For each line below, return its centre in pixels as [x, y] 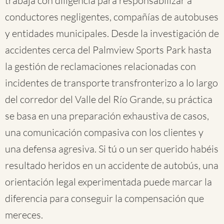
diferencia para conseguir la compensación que [104, 198]
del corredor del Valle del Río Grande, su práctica [109, 99]
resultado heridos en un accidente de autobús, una [112, 165]
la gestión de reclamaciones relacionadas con [100, 66]
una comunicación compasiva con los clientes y [104, 132]
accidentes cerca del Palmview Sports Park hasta [108, 50]
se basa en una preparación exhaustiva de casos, [107, 116]
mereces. [24, 215]
